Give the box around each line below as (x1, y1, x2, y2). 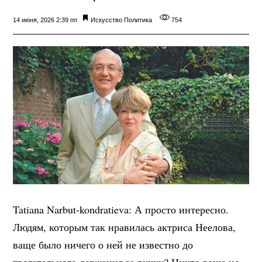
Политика (124, 16, 153, 23)
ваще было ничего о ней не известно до (13, 237, 194, 251)
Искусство (91, 16, 123, 23)
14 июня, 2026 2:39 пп (13, 16, 78, 23)
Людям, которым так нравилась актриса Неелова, (13, 219, 236, 234)
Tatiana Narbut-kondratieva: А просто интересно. (13, 202, 229, 216)
